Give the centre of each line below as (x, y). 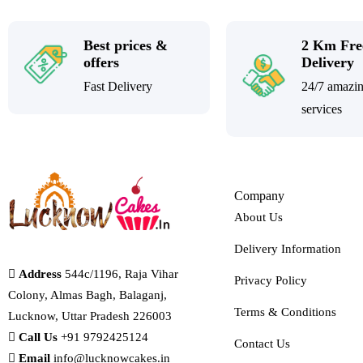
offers (102, 63)
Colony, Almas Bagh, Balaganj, (88, 295)
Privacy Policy (270, 281)
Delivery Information (287, 249)
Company (259, 196)
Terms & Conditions (285, 312)
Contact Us (262, 344)
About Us (258, 218)
